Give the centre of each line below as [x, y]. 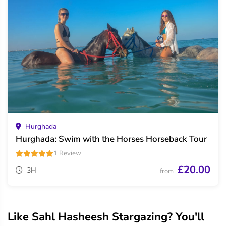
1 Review [67, 154]
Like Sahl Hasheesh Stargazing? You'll [106, 217]
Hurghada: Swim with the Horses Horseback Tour [111, 139]
